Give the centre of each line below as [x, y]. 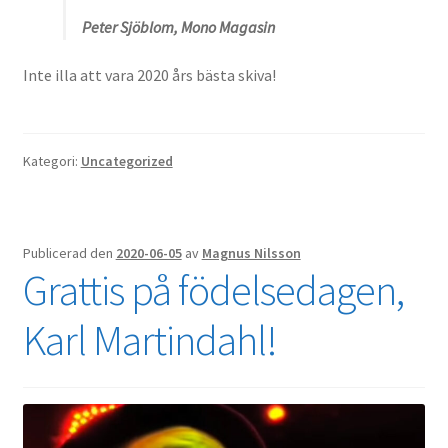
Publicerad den [69, 252]
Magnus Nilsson [251, 252]
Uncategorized [126, 160]
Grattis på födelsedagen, [213, 289]
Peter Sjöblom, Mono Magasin [178, 26]
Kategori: [51, 160]
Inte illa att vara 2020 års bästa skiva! [149, 74]
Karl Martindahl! [149, 339]
